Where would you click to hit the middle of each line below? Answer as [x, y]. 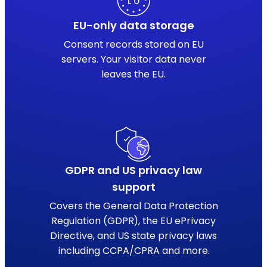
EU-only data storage [133, 25]
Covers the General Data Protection [133, 206]
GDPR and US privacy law [133, 170]
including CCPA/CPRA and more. [133, 250]
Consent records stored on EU [133, 44]
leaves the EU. [133, 74]
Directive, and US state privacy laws [133, 235]
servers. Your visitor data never [133, 59]
